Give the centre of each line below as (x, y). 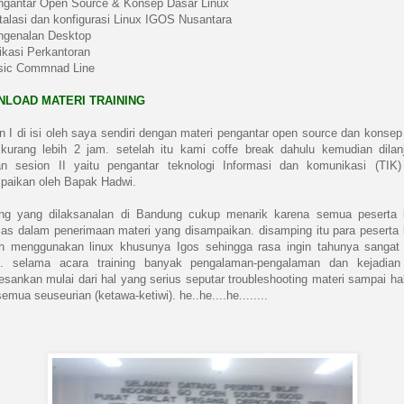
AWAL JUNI (110, 109)
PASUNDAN (113, 51)
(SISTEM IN (111, 166)
